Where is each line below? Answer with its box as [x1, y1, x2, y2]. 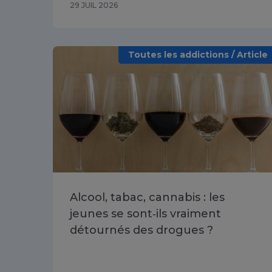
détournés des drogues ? [70, 223, 213, 237]
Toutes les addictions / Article [128, 49, 268, 60]
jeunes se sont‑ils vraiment [70, 206, 221, 220]
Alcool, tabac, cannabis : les [70, 190, 225, 204]
